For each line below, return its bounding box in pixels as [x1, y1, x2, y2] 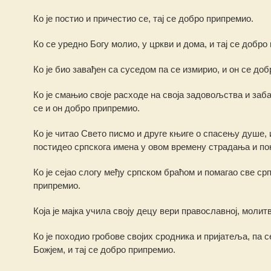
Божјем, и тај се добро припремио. [33, 244, 175, 255]
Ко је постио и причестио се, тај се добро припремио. [33, 13, 253, 24]
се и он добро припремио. [33, 103, 140, 113]
